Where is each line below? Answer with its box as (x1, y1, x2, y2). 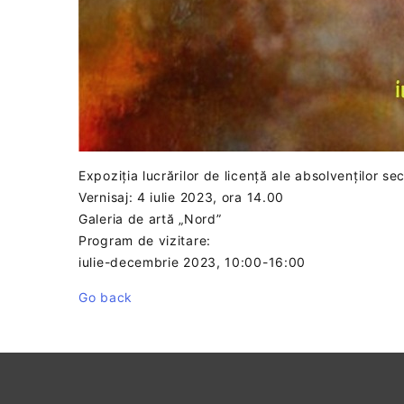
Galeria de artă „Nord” (78, 211, 222, 227)
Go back (78, 289, 133, 306)
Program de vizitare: (78, 233, 211, 249)
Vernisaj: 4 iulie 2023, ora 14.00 (78, 189, 285, 206)
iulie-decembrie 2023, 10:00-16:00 (78, 254, 307, 271)
